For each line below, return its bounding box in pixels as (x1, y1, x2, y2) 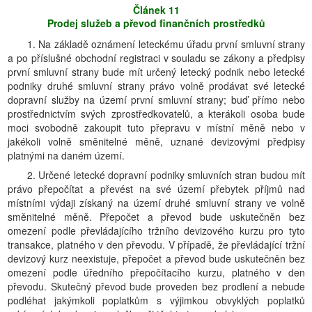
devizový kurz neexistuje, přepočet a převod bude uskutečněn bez (8, 251, 305, 265)
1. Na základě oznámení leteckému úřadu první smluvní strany (27, 37, 305, 51)
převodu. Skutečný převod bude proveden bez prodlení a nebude (8, 279, 305, 293)
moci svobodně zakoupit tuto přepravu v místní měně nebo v (8, 120, 305, 134)
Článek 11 (133, 3, 180, 17)
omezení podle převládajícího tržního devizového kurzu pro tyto (8, 224, 305, 237)
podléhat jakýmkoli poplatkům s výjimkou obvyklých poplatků (8, 293, 305, 307)
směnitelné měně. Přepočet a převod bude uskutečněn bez (8, 210, 305, 224)
